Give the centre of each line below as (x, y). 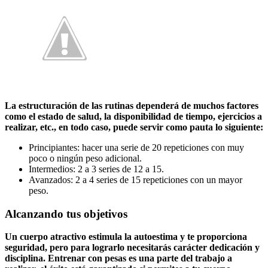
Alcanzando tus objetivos (68, 214)
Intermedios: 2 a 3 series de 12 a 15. (96, 169)
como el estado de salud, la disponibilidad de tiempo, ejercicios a (133, 116)
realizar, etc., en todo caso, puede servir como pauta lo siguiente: (134, 127)
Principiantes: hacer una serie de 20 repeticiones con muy (136, 147)
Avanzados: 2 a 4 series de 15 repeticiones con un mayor (135, 179)
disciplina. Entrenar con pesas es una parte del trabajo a (118, 258)
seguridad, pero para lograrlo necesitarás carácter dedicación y (132, 248)
